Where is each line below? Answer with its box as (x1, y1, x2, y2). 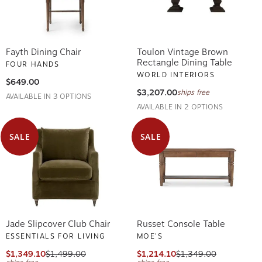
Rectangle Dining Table (137, 55, 232, 66)
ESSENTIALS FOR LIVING (6, 230, 106, 239)
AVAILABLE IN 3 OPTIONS (6, 90, 91, 99)
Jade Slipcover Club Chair (6, 216, 110, 227)
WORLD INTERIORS (137, 68, 215, 77)
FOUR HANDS (6, 58, 59, 67)
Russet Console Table (137, 216, 225, 227)
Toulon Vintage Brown (137, 44, 228, 56)
